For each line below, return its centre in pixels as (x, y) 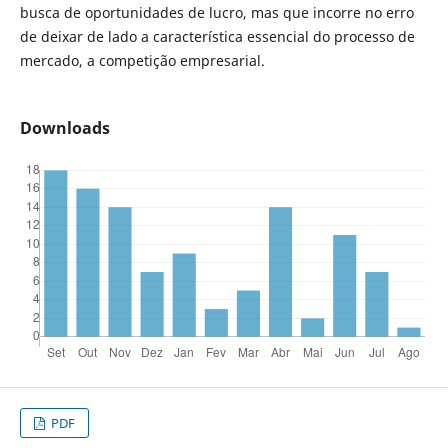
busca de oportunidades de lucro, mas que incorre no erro (216, 12)
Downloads (64, 128)
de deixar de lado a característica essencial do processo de (217, 36)
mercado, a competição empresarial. (142, 60)
